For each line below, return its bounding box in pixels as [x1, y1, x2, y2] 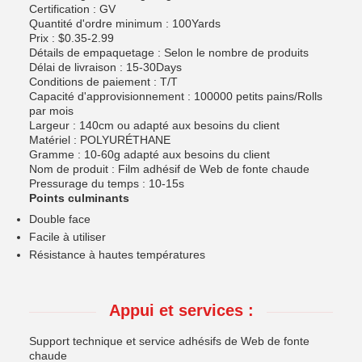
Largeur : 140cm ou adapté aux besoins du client [29, 119, 280, 132]
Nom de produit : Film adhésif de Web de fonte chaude [29, 162, 309, 175]
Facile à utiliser [29, 230, 106, 243]
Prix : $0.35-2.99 [29, 32, 114, 44]
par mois [29, 104, 74, 117]
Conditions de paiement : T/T [29, 75, 178, 88]
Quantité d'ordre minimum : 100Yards [29, 17, 221, 30]
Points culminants [29, 192, 129, 204]
